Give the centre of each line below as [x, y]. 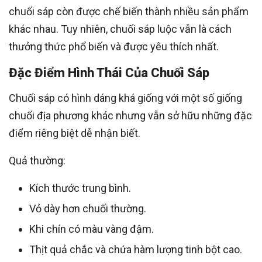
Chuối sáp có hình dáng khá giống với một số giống [125, 98]
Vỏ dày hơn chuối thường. [88, 208]
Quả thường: [37, 160]
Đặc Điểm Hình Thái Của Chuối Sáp [109, 73]
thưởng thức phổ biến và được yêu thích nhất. [114, 46]
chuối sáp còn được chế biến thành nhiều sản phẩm [129, 11]
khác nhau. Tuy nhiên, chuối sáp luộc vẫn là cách [120, 29]
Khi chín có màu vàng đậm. [92, 229]
